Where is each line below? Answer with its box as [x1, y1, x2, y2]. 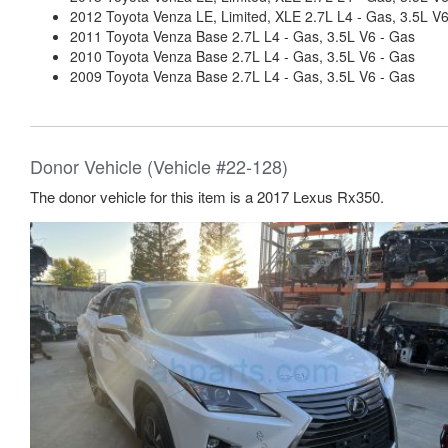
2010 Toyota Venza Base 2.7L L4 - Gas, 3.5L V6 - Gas [70, 46, 415, 66]
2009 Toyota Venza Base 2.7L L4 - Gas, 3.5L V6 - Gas [70, 66, 415, 86]
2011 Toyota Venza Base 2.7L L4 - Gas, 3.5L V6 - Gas [70, 26, 415, 46]
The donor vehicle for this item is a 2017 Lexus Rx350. [30, 186, 384, 207]
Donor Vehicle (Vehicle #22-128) [30, 153, 288, 179]
